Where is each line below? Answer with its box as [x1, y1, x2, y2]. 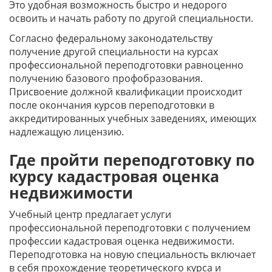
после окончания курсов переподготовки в [9, 98, 214, 112]
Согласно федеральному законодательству [9, 32, 212, 45]
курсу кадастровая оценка [9, 166, 219, 186]
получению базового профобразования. [9, 72, 203, 85]
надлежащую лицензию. [9, 125, 124, 138]
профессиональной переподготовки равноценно [9, 58, 243, 72]
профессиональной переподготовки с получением [9, 221, 251, 234]
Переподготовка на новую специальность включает [9, 248, 256, 261]
